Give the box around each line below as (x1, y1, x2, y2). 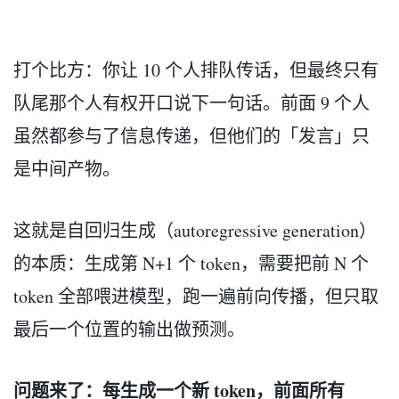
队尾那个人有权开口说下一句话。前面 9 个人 (13, 90, 370, 115)
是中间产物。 (13, 156, 120, 181)
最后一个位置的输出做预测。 (13, 316, 245, 341)
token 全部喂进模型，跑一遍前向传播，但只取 (13, 283, 379, 308)
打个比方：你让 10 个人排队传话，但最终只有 (13, 57, 379, 82)
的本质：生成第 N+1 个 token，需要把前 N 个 (13, 250, 369, 275)
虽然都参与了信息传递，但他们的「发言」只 (13, 123, 370, 148)
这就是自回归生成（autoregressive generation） (13, 217, 377, 242)
